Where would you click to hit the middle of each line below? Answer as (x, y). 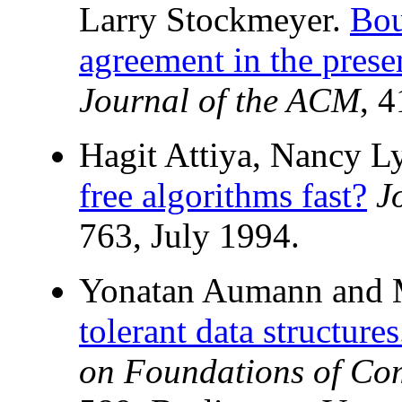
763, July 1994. (189, 236)
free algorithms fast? (223, 196)
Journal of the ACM (219, 100)
